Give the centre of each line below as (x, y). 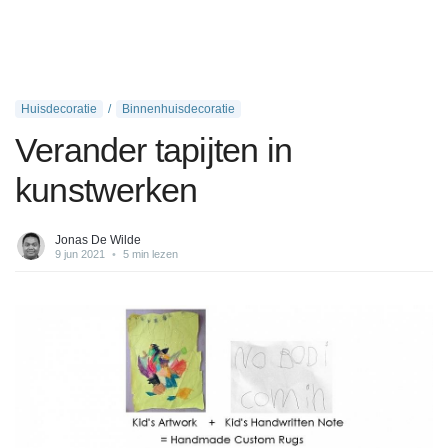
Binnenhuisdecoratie (178, 109)
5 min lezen (149, 254)
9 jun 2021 (80, 254)
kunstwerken (106, 190)
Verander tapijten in (153, 150)
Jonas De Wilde (98, 240)
